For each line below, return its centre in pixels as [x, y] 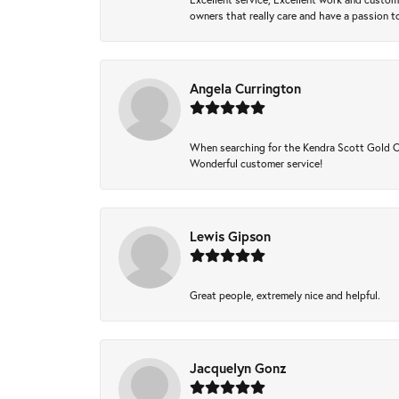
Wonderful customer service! [256, 163]
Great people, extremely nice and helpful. [285, 295]
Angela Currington [245, 88]
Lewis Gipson [230, 236]
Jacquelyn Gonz [238, 368]
